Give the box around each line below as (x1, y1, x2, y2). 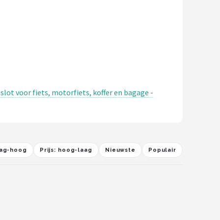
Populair (148, 147, 176, 153)
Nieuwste (105, 147, 136, 153)
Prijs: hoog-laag (39, 147, 92, 153)
